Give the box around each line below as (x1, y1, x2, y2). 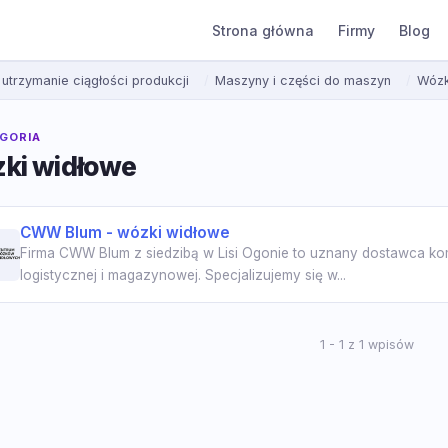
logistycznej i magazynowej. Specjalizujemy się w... (20, 267, 346, 284)
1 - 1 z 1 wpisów (319, 337, 414, 353)
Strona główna (211, 21, 314, 39)
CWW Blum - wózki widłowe (20, 223, 230, 243)
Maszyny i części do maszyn (215, 73, 392, 88)
